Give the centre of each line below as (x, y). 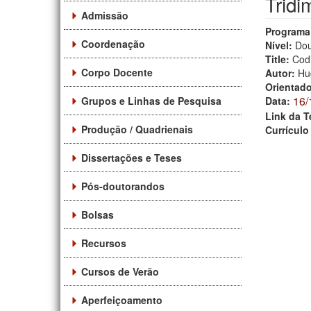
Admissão (105, 15)
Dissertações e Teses (132, 157)
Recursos (104, 243)
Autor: (281, 73)
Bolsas (98, 214)
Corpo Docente (117, 72)
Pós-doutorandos (123, 186)
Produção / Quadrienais (137, 129)
